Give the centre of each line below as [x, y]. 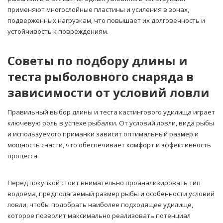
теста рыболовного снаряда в [101, 77]
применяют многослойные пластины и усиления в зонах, [98, 10]
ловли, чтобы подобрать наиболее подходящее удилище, [100, 205]
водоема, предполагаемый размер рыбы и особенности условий [111, 194]
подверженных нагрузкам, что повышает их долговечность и [106, 21]
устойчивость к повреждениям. [58, 32]
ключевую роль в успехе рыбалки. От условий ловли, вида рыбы [111, 123]
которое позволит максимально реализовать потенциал [99, 216]
